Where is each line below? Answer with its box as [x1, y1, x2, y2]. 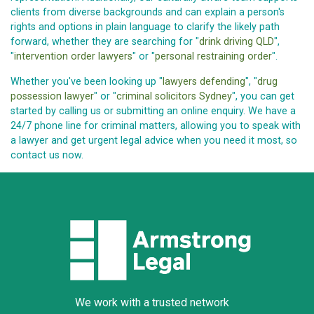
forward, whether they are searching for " [11, 36, 199, 48]
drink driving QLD [199, 36, 274, 48]
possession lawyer [11, 90, 94, 102]
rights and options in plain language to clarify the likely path [11, 21, 280, 34]
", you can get [232, 90, 294, 102]
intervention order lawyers [14, 50, 132, 63]
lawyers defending [163, 75, 245, 88]
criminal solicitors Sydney [116, 90, 232, 102]
